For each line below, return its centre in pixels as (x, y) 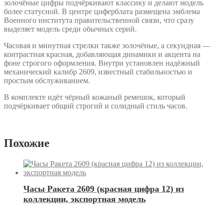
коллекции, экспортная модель (85, 199)
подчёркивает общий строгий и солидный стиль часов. (96, 106)
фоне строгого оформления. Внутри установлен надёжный (102, 63)
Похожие (27, 143)
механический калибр (41, 72)
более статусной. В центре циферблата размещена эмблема (102, 11)
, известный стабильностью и (143, 72)
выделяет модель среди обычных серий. (70, 29)
